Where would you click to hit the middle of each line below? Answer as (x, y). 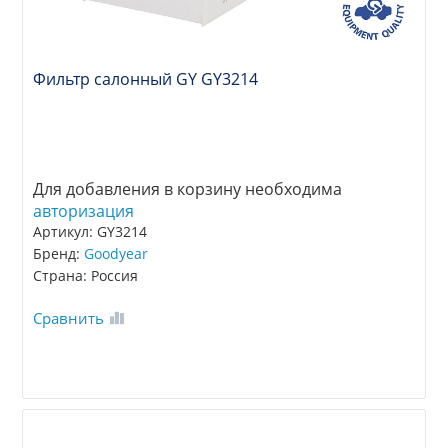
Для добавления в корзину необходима (188, 189)
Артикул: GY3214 (90, 232)
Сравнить (69, 318)
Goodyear (116, 254)
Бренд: (59, 254)
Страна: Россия (86, 276)
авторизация (84, 211)
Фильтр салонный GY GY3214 (146, 79)
